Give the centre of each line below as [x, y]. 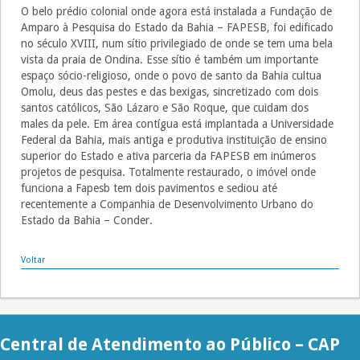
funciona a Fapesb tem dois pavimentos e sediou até [149, 188]
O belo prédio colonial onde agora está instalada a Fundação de [177, 11]
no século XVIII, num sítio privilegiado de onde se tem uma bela [177, 43]
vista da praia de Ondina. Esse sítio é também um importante [170, 59]
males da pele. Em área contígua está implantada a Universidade [178, 123]
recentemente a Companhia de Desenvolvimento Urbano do [168, 204]
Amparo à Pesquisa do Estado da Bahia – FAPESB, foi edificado [178, 27]
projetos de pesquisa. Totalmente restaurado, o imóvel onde [169, 172]
